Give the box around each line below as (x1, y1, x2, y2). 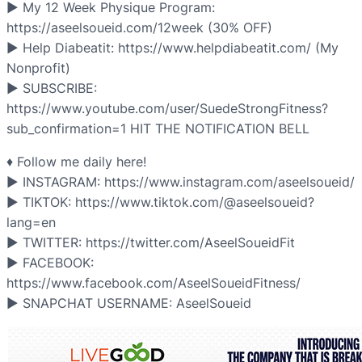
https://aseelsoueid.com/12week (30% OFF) (6, 19, 272, 36)
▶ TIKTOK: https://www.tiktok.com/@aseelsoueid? (6, 194, 314, 211)
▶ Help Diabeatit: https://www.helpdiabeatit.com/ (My (6, 40, 339, 57)
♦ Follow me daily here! (6, 154, 146, 170)
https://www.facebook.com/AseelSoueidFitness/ (6, 275, 301, 292)
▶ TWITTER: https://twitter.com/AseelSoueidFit (6, 234, 295, 251)
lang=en (6, 214, 56, 231)
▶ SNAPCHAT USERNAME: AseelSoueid (6, 295, 251, 312)
